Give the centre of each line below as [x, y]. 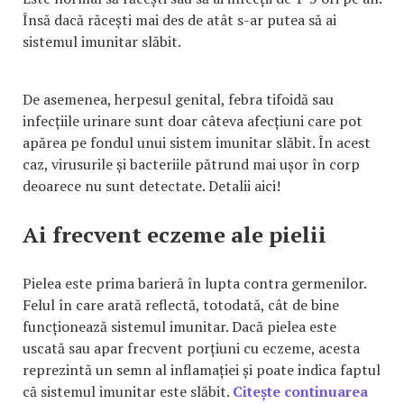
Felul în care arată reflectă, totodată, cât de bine [181, 304]
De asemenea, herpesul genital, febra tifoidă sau [178, 99]
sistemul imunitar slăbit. [101, 41]
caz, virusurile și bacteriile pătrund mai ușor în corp [191, 164]
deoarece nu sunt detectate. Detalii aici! [151, 185]
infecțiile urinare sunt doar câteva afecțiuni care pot [193, 120]
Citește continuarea [300, 391]
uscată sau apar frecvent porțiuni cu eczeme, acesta [191, 348]
